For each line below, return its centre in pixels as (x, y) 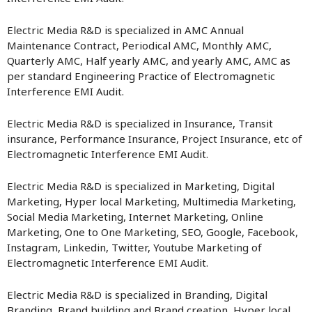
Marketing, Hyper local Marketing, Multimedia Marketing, (151, 201)
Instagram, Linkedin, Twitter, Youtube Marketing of (134, 247)
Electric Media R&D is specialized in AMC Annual (125, 30)
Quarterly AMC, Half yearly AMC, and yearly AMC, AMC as (149, 61)
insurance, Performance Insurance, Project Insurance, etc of (155, 139)
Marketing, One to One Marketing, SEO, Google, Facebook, (153, 232)
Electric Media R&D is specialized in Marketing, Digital (141, 186)
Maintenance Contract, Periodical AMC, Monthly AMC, (139, 45)
